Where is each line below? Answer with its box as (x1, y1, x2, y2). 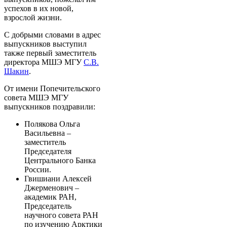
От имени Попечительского (4, 84, 100, 93)
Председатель (24, 201, 71, 210)
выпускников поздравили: (4, 102, 95, 111)
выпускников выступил (4, 39, 87, 48)
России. (24, 165, 51, 174)
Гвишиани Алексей (24, 174, 92, 183)
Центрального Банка (24, 156, 96, 165)
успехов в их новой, (4, 4, 73, 13)
